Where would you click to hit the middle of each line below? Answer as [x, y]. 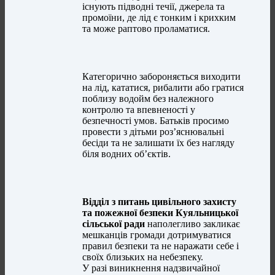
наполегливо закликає [193, 224]
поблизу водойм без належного [148, 99]
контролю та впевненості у [139, 110]
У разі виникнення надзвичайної [151, 268]
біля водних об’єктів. [127, 154]
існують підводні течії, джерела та [154, 7]
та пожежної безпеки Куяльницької [161, 213]
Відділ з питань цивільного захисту [160, 202]
